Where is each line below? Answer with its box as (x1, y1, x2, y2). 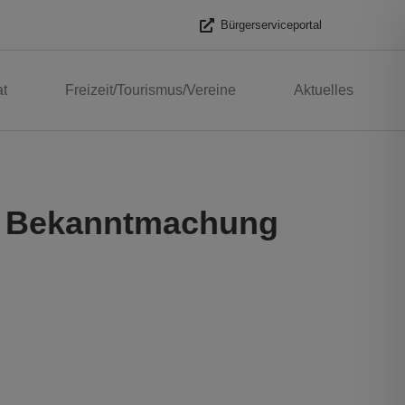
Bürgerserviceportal (220, 18, 322, 32)
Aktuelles (293, 82, 353, 99)
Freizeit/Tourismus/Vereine (64, 82, 236, 99)
